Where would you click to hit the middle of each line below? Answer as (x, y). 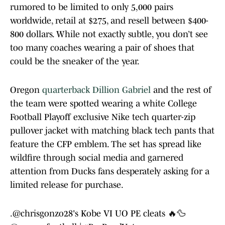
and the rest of (181, 90)
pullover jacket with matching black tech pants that (112, 131)
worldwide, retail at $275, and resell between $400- (109, 21)
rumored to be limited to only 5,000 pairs (92, 7)
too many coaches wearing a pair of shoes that (102, 48)
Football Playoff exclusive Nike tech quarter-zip (103, 117)
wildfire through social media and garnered (97, 158)
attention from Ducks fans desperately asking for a (110, 172)
